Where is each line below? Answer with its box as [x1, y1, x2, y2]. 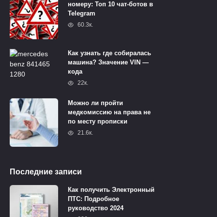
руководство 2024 [68, 204, 124, 212]
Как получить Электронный [68, 186, 155, 194]
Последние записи [10, 168, 82, 176]
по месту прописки [68, 118, 127, 125]
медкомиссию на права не [68, 108, 151, 116]
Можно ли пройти [68, 99, 123, 107]
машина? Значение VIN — [68, 59, 149, 66]
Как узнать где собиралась [68, 49, 151, 57]
